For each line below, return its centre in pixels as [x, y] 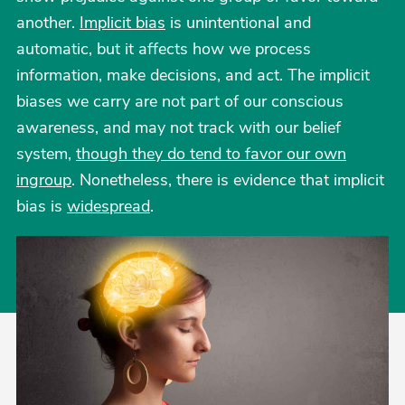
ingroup [44, 180]
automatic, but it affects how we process [164, 49]
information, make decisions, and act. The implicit [193, 75]
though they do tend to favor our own [211, 154]
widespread [108, 206]
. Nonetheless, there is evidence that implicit [228, 180]
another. [48, 23]
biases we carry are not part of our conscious [180, 101]
